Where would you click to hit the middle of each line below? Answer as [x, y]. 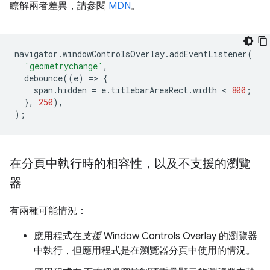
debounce [43, 78]
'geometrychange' [64, 66]
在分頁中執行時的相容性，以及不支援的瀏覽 [130, 163]
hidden [72, 90]
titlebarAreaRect [149, 90]
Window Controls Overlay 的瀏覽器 [179, 236]
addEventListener [208, 54]
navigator [36, 54]
